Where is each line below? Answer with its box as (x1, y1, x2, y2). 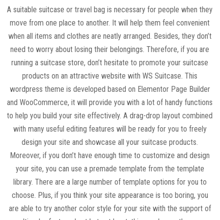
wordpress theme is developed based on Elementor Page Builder (9, 84, 210, 94)
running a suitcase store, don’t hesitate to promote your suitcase (11, 58, 209, 67)
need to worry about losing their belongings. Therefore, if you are (10, 45, 210, 54)
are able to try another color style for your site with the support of (8, 204, 211, 213)
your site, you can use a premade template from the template (15, 164, 204, 173)
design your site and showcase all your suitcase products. (22, 137, 198, 147)
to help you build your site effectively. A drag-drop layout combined (7, 111, 213, 120)
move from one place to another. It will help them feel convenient (10, 18, 210, 27)
